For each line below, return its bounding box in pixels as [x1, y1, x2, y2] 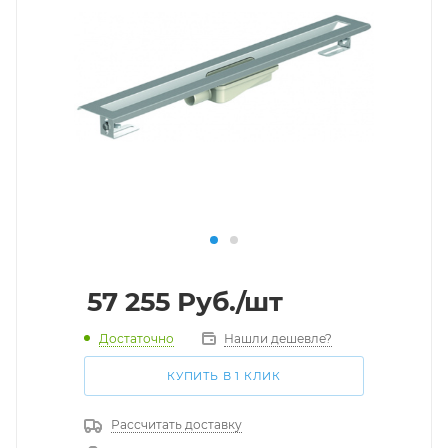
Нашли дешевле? [224, 331, 332, 346]
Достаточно [99, 331, 174, 346]
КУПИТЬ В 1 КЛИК [167, 369, 281, 383]
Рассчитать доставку [111, 417, 242, 432]
